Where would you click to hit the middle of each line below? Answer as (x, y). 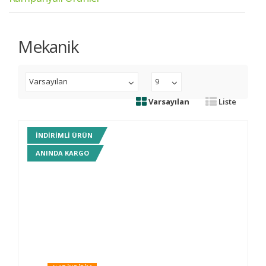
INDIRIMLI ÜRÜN (64, 135)
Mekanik (48, 46)
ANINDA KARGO (62, 153)
